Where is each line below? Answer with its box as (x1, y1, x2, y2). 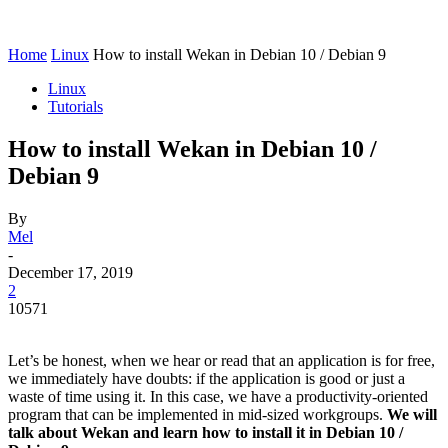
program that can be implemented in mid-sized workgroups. (8, 405, 387, 423)
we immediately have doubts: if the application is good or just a (8, 369, 405, 387)
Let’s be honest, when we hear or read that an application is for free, (8, 351, 435, 369)
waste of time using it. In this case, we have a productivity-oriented (8, 387, 428, 405)
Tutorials (48, 98, 103, 115)
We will (387, 405, 437, 423)
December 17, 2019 (8, 263, 133, 281)
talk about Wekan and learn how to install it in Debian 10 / (8, 423, 403, 441)
